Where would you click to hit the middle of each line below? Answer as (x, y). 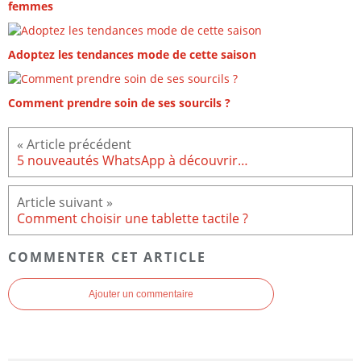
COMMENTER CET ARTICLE (107, 257)
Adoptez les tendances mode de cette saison (132, 55)
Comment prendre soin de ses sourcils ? (119, 103)
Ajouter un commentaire (141, 295)
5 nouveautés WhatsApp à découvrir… (133, 161)
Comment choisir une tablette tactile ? (133, 219)
